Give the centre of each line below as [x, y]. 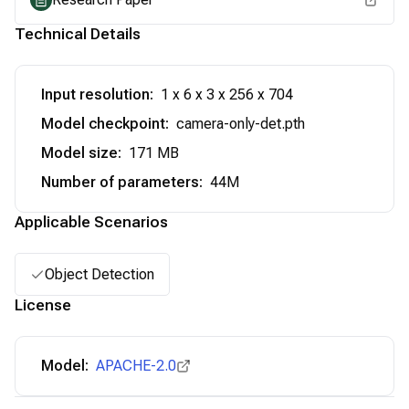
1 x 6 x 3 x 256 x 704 [227, 94]
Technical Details [78, 34]
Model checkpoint [103, 124]
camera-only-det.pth [241, 124]
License [43, 305]
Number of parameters [120, 182]
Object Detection [100, 274]
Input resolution [95, 94]
